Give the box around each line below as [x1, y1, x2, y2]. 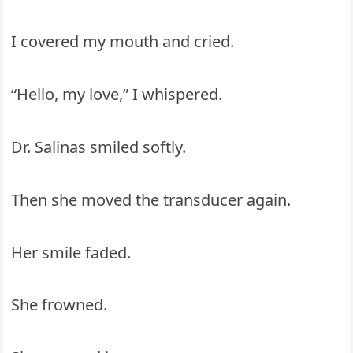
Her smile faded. [11, 241, 132, 263]
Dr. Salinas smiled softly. [11, 136, 187, 158]
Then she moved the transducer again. [11, 188, 292, 210]
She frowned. [11, 294, 108, 316]
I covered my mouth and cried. [11, 31, 235, 53]
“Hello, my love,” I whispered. [11, 84, 223, 106]
